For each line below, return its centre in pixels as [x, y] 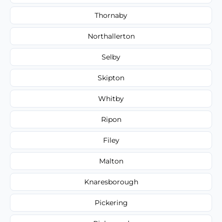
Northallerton [111, 36]
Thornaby [111, 15]
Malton [111, 161]
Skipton [111, 78]
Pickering [111, 202]
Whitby [111, 98]
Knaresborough [111, 182]
